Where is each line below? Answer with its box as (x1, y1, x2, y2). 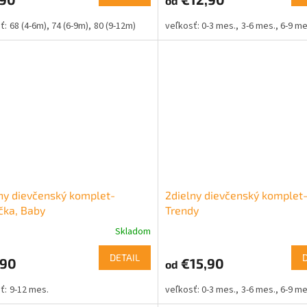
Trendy (164, 204, 199, 217)
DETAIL (109, 251, 140, 264)
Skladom (114, 225, 151, 239)
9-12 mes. (9, 282, 49, 297)
